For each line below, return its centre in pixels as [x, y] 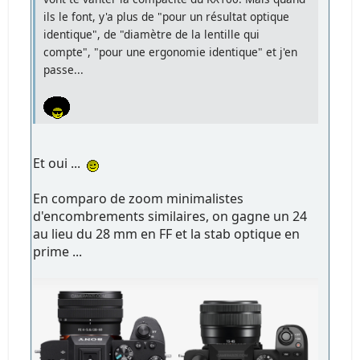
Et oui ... [60, 163]
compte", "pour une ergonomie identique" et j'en [171, 51]
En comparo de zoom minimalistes [139, 198]
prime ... [58, 251]
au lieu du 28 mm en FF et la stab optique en [167, 233]
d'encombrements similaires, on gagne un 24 [170, 216]
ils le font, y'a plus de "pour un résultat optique [167, 16]
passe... [64, 69]
